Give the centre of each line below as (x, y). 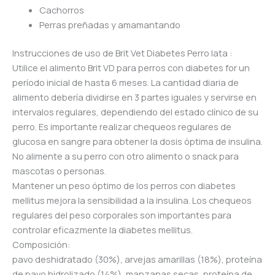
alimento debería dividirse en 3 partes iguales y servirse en (134, 97)
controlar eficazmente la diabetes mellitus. (103, 229)
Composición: (41, 244)
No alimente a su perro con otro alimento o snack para (126, 156)
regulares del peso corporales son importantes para (122, 215)
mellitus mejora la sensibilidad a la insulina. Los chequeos (132, 200)
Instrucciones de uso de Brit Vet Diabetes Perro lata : (122, 52)
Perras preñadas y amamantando (110, 24)
